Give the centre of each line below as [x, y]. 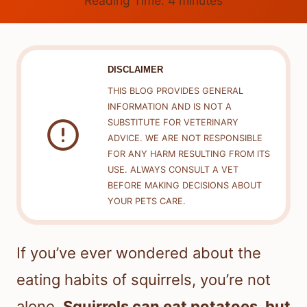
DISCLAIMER [135, 69]
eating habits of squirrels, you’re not [144, 280]
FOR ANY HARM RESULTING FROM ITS [188, 154]
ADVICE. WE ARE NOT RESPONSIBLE [185, 138]
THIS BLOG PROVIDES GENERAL [175, 91]
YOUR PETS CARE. [146, 201]
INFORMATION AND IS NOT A [169, 107]
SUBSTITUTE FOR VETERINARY [173, 123]
